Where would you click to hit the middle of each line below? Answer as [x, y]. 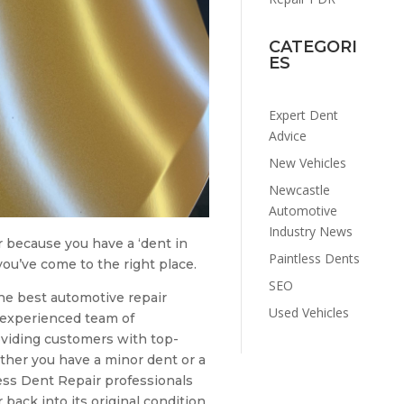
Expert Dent [303, 115]
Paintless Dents [314, 258]
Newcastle [299, 189]
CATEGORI [312, 47]
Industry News [310, 231]
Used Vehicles [308, 312]
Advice [287, 135]
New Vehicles [307, 162]
